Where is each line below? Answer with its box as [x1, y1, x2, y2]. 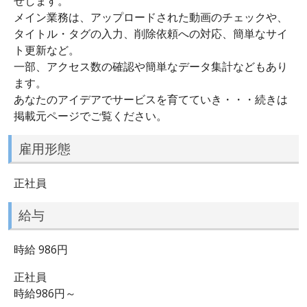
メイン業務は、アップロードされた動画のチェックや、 [14, 10, 288, 25]
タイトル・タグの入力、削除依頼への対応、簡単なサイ [14, 26, 288, 42]
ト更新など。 [14, 42, 79, 58]
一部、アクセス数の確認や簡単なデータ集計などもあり [14, 59, 288, 75]
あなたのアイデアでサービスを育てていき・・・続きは [14, 92, 288, 108]
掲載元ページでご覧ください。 [14, 108, 167, 124]
